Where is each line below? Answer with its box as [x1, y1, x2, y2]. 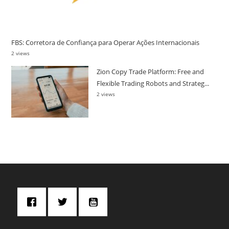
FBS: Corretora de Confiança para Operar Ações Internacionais [11, 37, 200, 47]
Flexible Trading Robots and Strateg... [97, 78, 210, 88]
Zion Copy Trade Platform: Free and [97, 66, 204, 76]
